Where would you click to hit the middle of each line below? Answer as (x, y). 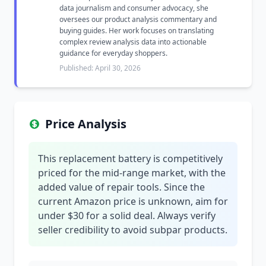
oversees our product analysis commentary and (138, 19)
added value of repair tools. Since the (121, 187)
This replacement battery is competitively (130, 159)
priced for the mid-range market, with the (132, 173)
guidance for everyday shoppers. (113, 53)
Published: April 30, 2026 (100, 68)
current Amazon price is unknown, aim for (133, 201)
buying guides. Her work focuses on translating (137, 31)
